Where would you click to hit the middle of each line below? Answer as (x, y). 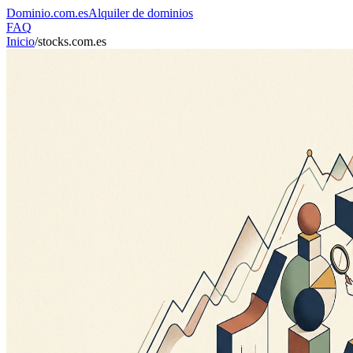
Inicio (20, 41)
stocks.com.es (72, 41)
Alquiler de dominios (141, 13)
